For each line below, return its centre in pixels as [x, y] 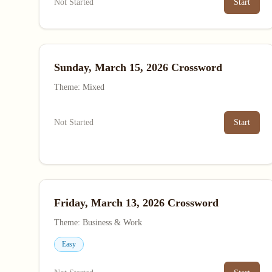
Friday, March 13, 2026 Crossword [136, 203]
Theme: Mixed [79, 87]
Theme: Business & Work [98, 223]
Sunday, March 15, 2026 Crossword [138, 67]
